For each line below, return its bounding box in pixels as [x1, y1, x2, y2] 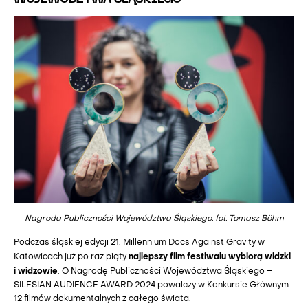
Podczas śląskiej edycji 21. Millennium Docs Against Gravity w [14, 239, 265, 247]
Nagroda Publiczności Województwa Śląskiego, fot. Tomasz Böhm [24, 215, 284, 223]
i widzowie [14, 267, 58, 276]
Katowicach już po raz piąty [14, 253, 129, 261]
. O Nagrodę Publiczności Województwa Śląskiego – [58, 267, 272, 276]
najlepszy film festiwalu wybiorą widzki [129, 252, 291, 261]
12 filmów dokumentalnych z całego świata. [14, 295, 191, 303]
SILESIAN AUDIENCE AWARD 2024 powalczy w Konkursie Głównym [14, 281, 289, 289]
